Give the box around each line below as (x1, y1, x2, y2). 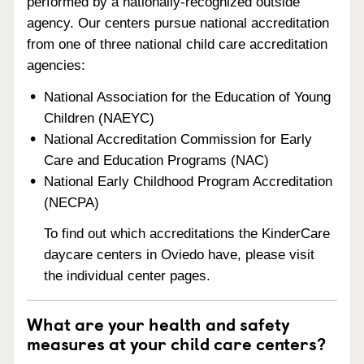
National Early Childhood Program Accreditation (44, 173, 333, 189)
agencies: (27, 57, 85, 73)
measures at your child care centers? (27, 330, 326, 357)
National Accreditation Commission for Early (44, 131, 313, 147)
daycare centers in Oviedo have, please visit (44, 247, 315, 263)
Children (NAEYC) (44, 110, 155, 126)
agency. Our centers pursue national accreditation (27, 15, 329, 31)
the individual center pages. (44, 268, 211, 284)
